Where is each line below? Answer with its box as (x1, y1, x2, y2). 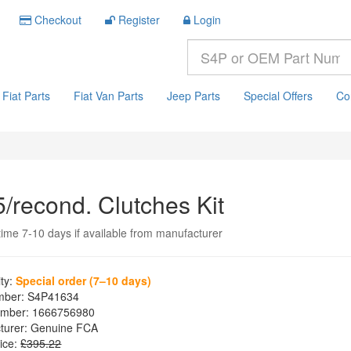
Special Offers (244, 88, 313, 103)
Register (118, 12, 160, 27)
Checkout (34, 12, 81, 27)
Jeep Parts (167, 88, 220, 103)
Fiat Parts (2, 88, 50, 103)
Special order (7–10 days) (16, 273, 152, 288)
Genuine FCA (27, 320, 99, 335)
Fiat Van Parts (74, 88, 143, 103)
